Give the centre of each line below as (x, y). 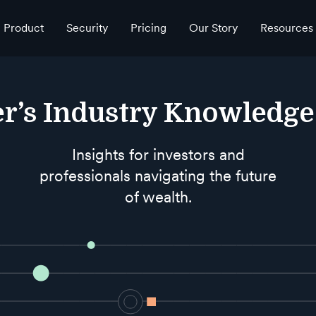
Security (87, 28)
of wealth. (158, 197)
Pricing (148, 28)
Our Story (213, 28)
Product (23, 28)
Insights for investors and (158, 155)
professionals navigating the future (158, 176)
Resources (286, 28)
